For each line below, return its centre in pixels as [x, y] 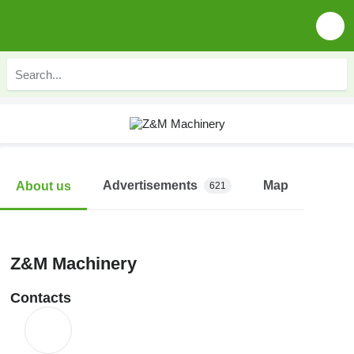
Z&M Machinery [73, 264]
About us [43, 186]
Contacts [41, 298]
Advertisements [150, 185]
